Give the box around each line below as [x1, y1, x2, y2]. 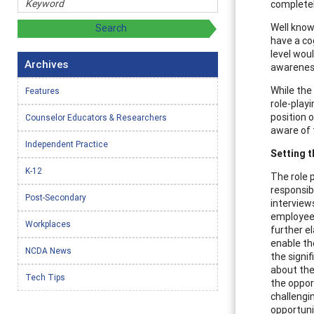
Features [25, 85, 60, 96]
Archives [25, 57, 68, 71]
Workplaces [25, 218, 71, 229]
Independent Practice [25, 138, 108, 149]
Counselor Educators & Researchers [25, 111, 167, 123]
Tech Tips [25, 271, 65, 282]
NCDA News [25, 245, 71, 256]
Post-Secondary [25, 191, 86, 203]
